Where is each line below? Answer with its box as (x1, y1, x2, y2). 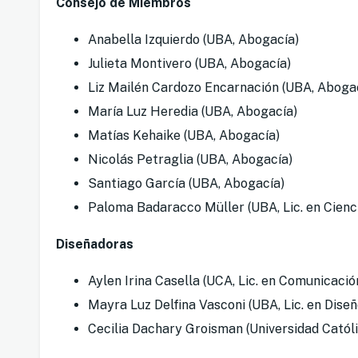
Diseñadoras (56, 237, 133, 253)
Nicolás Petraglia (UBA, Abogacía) (88, 152, 292, 168)
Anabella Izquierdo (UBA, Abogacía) (88, 32, 299, 48)
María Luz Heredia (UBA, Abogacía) (88, 104, 297, 120)
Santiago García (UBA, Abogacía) (88, 176, 284, 192)
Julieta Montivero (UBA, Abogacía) (88, 56, 291, 72)
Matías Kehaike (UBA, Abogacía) (88, 128, 280, 144)
